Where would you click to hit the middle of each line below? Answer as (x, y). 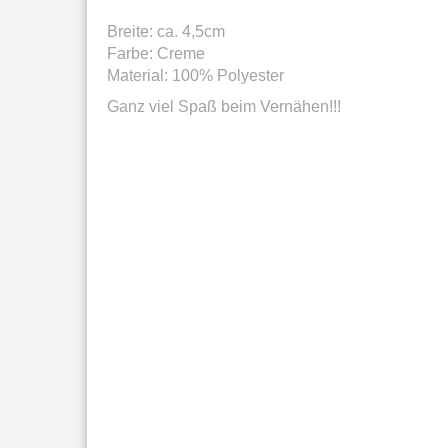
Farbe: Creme (156, 53)
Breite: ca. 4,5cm (166, 31)
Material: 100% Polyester (195, 75)
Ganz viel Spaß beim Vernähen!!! (224, 106)
